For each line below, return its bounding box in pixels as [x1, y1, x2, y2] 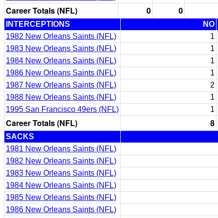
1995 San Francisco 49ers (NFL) [6, 105, 119, 113]
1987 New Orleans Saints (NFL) [6, 81, 116, 89]
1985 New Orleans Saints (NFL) [6, 193, 116, 201]
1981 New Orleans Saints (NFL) [6, 145, 116, 153]
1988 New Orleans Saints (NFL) [6, 93, 116, 101]
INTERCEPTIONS [6, 20, 70, 28]
